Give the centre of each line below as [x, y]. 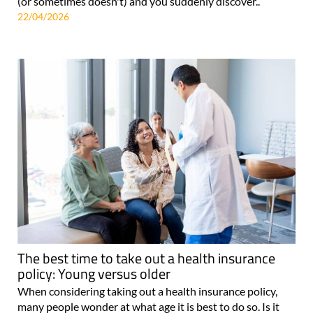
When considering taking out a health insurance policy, [147, 291]
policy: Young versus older [94, 274]
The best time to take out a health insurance [146, 259]
